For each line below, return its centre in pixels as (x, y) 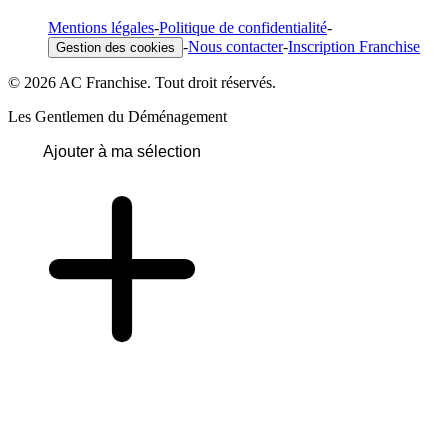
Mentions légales (101, 27)
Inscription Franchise (354, 46)
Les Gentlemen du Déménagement (117, 116)
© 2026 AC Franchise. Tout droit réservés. (142, 82)
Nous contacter (235, 46)
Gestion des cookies (115, 47)
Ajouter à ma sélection (122, 151)
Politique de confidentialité (243, 27)
